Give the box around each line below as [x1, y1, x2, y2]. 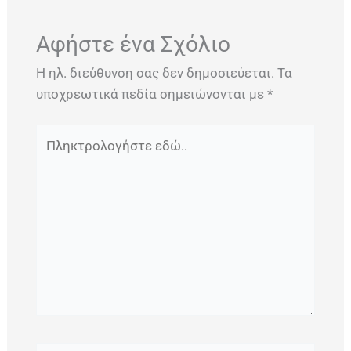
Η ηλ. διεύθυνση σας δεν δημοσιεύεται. [35, 64, 274, 81]
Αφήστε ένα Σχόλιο [35, 31, 230, 57]
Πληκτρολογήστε [34, 126, 141, 143]
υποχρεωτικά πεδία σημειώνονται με [35, 85, 267, 102]
